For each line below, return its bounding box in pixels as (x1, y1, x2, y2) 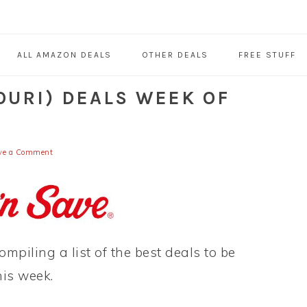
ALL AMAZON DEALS (16, 50, 112, 60)
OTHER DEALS (141, 50, 208, 60)
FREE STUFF (238, 50, 296, 60)
